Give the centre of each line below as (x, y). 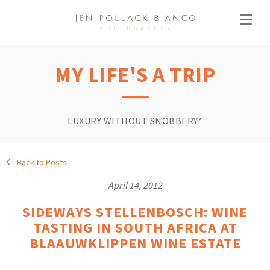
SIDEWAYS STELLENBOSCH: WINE (135, 212)
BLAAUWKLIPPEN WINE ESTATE (135, 243)
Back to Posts (41, 162)
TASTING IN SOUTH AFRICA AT (135, 228)
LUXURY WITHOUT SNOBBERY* (135, 121)
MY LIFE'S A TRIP (135, 75)
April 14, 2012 (135, 185)
